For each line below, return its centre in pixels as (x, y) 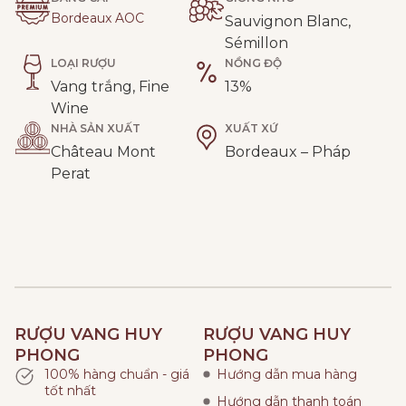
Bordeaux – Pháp (288, 152)
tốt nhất (70, 391)
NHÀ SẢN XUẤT (96, 129)
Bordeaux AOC (97, 19)
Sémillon (256, 43)
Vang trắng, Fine (110, 87)
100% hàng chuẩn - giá (116, 375)
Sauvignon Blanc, (288, 22)
